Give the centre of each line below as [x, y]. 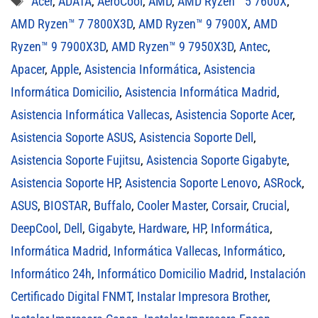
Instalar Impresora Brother [202, 296]
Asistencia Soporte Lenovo [191, 182]
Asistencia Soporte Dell [196, 137]
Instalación [278, 273]
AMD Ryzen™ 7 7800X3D [72, 23]
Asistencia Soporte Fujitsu [76, 160]
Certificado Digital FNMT [71, 296]
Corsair [229, 205]
